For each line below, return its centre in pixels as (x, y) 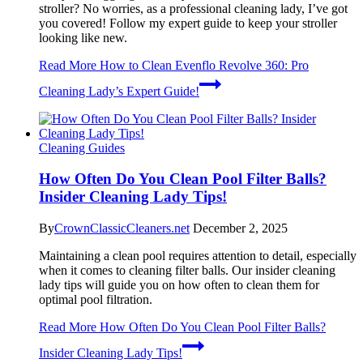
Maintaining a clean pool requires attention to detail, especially (198, 256)
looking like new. (83, 37)
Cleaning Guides (82, 147)
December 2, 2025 (240, 228)
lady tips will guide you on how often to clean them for (179, 285)
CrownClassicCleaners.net (122, 228)
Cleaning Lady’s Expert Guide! (119, 91)
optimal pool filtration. (96, 299)
